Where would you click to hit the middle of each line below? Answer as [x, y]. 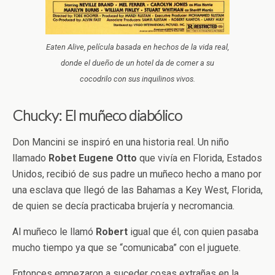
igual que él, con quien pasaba [193, 231]
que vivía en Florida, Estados [199, 158]
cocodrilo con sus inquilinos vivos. [137, 79]
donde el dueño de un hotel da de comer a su [137, 63]
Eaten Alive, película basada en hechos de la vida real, [137, 47]
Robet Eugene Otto [91, 158]
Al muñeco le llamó [54, 231]
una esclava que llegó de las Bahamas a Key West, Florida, [137, 190]
